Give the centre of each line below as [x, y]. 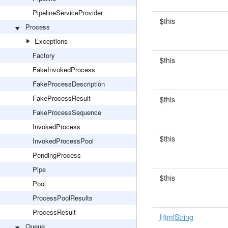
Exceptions [51, 41]
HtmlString [176, 217]
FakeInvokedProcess [64, 69]
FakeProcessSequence [67, 112]
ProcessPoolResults [63, 198]
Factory [44, 55]
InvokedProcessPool [63, 141]
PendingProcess [57, 155]
